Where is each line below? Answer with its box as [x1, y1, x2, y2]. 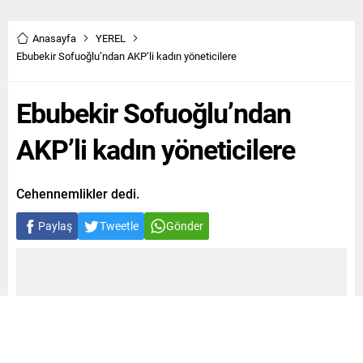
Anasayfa [32, 31, 76, 46]
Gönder [166, 218, 203, 234]
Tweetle [100, 218, 139, 234]
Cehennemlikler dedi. [16, 185, 139, 203]
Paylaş [38, 218, 72, 234]
